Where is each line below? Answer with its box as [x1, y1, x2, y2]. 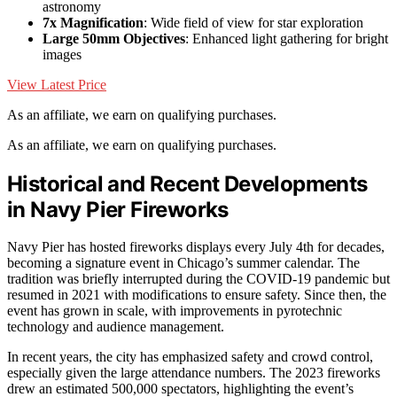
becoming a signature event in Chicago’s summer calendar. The [7, 255, 360, 271]
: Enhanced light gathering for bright [185, 30, 388, 46]
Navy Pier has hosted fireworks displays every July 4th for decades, [7, 239, 385, 255]
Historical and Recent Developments [7, 170, 368, 197]
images [43, 46, 82, 62]
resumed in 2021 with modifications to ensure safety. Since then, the [7, 287, 386, 303]
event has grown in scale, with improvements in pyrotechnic [7, 303, 342, 319]
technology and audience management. [7, 319, 224, 335]
